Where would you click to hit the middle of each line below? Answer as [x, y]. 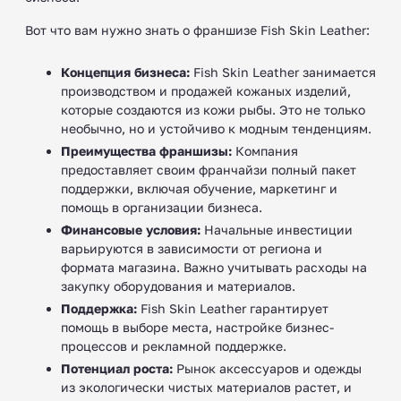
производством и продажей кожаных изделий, [206, 90]
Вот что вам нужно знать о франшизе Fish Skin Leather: [197, 30]
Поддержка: [99, 308]
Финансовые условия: [131, 229]
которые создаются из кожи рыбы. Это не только [213, 109]
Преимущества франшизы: [146, 150]
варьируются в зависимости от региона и [192, 248]
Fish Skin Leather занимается [283, 72]
